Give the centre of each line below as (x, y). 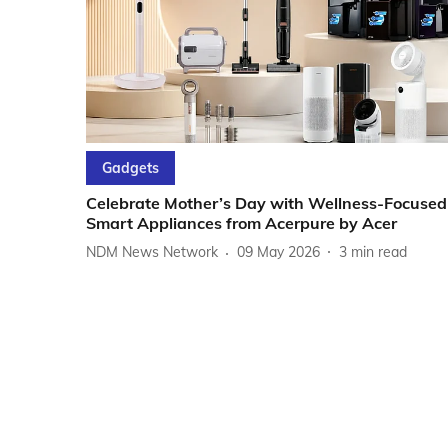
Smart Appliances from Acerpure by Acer (241, 222)
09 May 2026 (278, 252)
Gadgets (130, 167)
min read (379, 252)
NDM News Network (152, 252)
